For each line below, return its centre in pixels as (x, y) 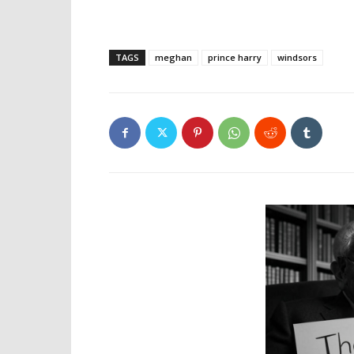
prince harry (235, 57)
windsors (297, 57)
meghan (173, 57)
